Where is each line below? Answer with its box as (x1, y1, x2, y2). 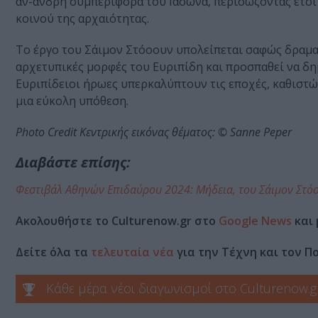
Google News (219, 213, 292, 229)
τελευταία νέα (91, 244, 174, 261)
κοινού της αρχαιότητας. (16, 11, 152, 27)
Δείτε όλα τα (16, 244, 91, 261)
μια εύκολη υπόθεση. (16, 93, 131, 109)
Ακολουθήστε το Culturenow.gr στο (16, 213, 219, 229)
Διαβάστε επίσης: (16, 153, 134, 172)
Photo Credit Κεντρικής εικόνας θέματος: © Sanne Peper (16, 124, 295, 141)
